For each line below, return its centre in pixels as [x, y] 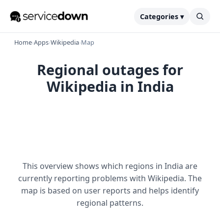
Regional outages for [110, 69]
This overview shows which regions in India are [110, 166]
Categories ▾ [162, 16]
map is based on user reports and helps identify [110, 191]
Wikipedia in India [110, 86]
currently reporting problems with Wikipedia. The [110, 178]
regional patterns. [110, 203]
